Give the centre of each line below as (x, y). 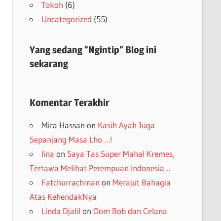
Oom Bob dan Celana (130, 211)
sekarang (49, 63)
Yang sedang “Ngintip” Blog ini (93, 50)
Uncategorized (66, 19)
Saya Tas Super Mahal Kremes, (121, 153)
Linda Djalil (61, 211)
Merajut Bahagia (141, 182)
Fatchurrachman (70, 182)
